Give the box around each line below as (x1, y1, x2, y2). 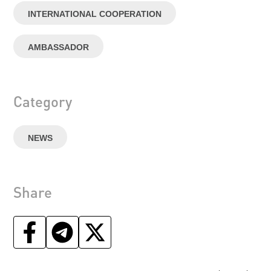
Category (13, 92, 73, 111)
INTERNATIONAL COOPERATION (28, 9, 162, 19)
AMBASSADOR (28, 42, 90, 52)
